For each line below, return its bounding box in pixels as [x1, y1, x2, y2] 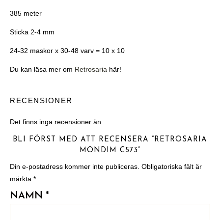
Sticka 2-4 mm [10, 28, 55, 36]
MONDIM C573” [80, 147, 140, 154]
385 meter [10, 9, 42, 17]
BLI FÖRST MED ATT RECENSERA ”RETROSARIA [13, 136, 207, 143]
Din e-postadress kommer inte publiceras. [10, 163, 139, 170]
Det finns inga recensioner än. [10, 118, 103, 126]
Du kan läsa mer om [10, 65, 75, 73]
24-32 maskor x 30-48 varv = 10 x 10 [10, 47, 125, 55]
